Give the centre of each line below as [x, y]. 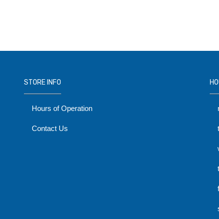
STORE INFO [43, 82]
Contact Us [50, 128]
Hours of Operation [62, 108]
